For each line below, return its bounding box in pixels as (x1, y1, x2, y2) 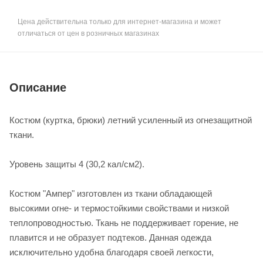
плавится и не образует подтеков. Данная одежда (9, 232, 211, 242)
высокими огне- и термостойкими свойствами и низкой (9, 203, 229, 213)
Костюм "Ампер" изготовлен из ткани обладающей (9, 188, 212, 198)
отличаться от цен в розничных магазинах (18, 29, 159, 38)
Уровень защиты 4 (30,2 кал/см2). (9, 159, 144, 169)
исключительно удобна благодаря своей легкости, (9, 247, 214, 257)
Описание (9, 80, 66, 94)
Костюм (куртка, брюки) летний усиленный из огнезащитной (9, 114, 252, 125)
